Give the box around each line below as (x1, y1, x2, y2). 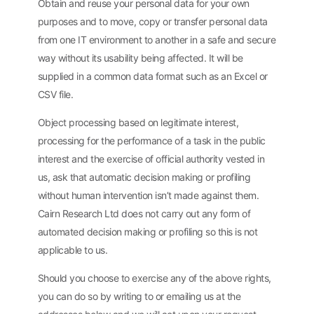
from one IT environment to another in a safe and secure (37, 33, 276, 46)
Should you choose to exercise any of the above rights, (37, 272, 271, 285)
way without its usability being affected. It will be (37, 51, 243, 64)
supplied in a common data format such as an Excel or (37, 69, 268, 82)
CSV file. (37, 88, 74, 100)
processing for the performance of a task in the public (37, 135, 266, 147)
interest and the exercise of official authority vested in (37, 153, 265, 165)
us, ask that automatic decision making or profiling (37, 171, 251, 184)
